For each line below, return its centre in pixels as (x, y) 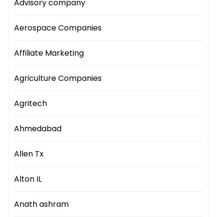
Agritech (31, 104)
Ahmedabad (38, 129)
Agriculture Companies (58, 78)
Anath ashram (42, 204)
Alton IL (28, 179)
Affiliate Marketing (49, 53)
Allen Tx (29, 154)
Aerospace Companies (58, 28)
